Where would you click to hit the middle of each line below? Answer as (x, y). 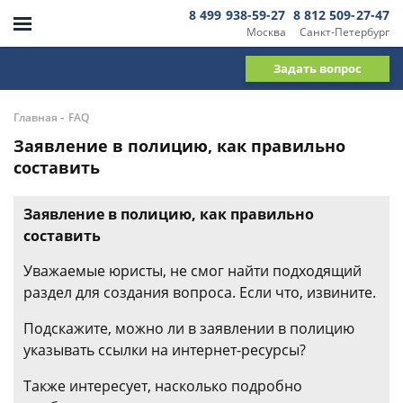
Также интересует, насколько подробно (163, 386)
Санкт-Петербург (345, 31)
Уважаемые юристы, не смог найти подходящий (193, 271)
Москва (266, 31)
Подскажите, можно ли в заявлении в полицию (189, 328)
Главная (36, 117)
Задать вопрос (318, 68)
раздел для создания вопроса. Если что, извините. (200, 292)
